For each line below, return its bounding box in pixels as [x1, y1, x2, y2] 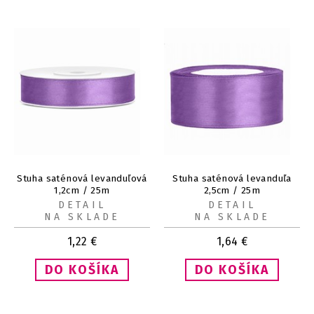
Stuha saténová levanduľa [172, 172, 292, 184]
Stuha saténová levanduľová [17, 172, 147, 184]
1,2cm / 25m [54, 184, 110, 196]
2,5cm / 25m [203, 184, 261, 196]
